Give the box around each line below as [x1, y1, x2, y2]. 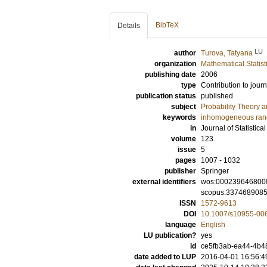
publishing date [145, 70, 196, 79]
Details [117, 21, 140, 30]
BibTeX [156, 21, 179, 29]
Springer [201, 167, 229, 175]
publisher [164, 167, 196, 175]
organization [154, 60, 196, 68]
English [201, 221, 225, 229]
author [174, 49, 196, 57]
